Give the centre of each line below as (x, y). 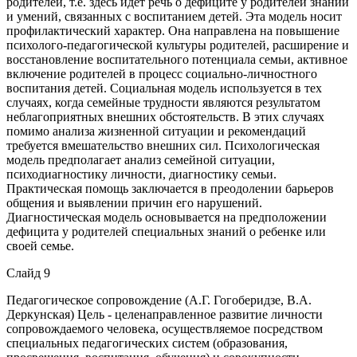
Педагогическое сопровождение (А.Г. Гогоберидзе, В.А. (159, 300)
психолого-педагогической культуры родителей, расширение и (178, 45)
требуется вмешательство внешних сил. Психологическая (163, 145)
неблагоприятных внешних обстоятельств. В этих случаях (165, 116)
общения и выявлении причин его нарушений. (134, 202)
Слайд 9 (28, 273)
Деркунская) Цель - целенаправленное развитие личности (165, 314)
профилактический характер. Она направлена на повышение (173, 30)
